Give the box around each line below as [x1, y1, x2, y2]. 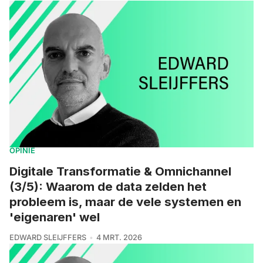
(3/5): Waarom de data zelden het [9, 178, 207, 194]
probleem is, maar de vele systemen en [9, 194, 241, 209]
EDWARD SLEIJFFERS [9, 232, 86, 242]
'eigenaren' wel [9, 209, 100, 224]
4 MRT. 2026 [96, 232, 142, 242]
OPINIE [9, 146, 35, 155]
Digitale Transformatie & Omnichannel [9, 163, 231, 178]
